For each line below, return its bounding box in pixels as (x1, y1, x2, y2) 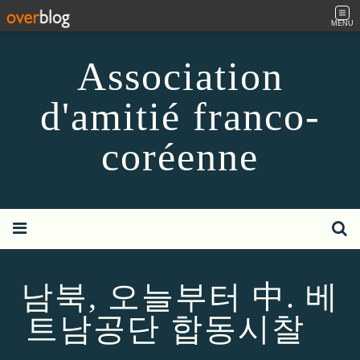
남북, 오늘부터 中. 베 (21, 279, 339, 315)
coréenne (101, 134, 259, 179)
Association (76, 54, 284, 99)
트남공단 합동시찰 (26, 311, 334, 347)
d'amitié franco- (39, 94, 321, 139)
